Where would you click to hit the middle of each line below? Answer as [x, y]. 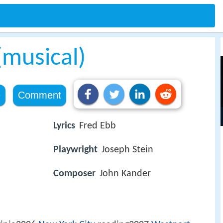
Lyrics [64, 126]
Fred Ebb [98, 126]
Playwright [75, 150]
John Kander [125, 174]
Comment [39, 95]
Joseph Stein [127, 150]
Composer [74, 174]
